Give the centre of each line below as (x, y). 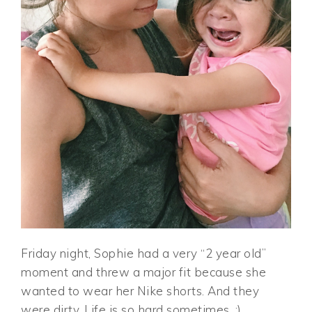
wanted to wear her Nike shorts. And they (140, 290)
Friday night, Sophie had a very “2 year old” (144, 253)
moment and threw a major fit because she (144, 272)
